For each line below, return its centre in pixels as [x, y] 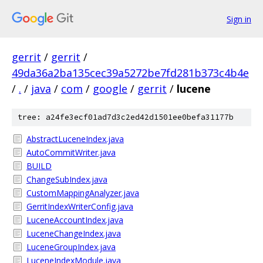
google [110, 89]
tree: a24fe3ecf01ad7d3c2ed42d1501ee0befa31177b [126, 117]
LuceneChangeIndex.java [74, 233]
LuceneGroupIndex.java [71, 247]
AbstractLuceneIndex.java [75, 139]
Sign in [239, 19]
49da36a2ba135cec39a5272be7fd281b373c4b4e [130, 73]
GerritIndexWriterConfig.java [80, 206]
